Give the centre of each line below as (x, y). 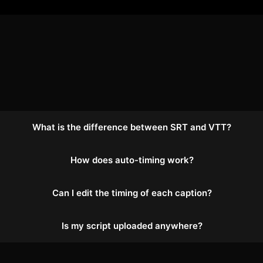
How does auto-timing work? (132, 160)
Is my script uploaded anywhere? (132, 226)
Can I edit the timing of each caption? (132, 193)
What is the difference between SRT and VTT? (132, 127)
